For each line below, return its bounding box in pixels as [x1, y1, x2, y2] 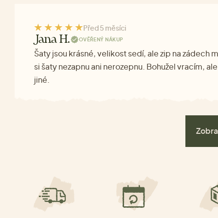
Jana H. [34, 34, 71, 45]
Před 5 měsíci [83, 23, 126, 32]
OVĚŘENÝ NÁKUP [78, 36, 123, 43]
